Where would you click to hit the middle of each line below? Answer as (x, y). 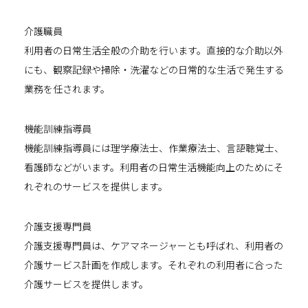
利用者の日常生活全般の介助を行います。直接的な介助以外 (154, 50)
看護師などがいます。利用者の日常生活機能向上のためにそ (154, 167)
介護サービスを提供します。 (86, 284)
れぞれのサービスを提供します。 (96, 186)
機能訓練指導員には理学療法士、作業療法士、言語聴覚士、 (154, 147)
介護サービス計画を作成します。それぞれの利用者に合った (154, 264)
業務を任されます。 (67, 88)
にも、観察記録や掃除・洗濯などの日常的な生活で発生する (154, 69)
